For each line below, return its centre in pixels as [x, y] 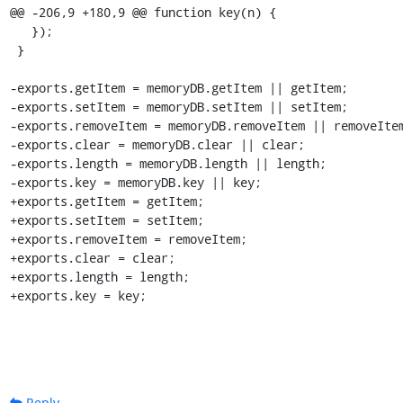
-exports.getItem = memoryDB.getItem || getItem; [179, 87]
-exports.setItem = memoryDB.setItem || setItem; [179, 106]
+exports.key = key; [78, 295]
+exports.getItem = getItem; [107, 201]
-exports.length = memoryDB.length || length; [168, 163]
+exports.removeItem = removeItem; [128, 238]
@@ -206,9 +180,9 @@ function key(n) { [143, 12]
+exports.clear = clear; [92, 257]
